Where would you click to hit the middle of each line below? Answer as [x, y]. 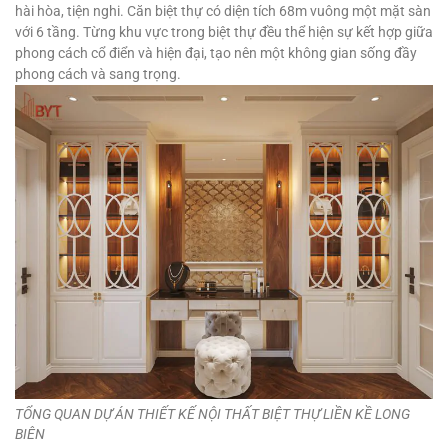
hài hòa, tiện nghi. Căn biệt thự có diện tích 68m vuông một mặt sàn [223, 11]
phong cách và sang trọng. [99, 74]
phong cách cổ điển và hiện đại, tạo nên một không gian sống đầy [216, 53]
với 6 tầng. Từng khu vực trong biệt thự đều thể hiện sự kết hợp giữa [224, 32]
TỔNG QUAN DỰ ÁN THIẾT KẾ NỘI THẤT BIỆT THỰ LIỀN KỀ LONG [212, 413]
